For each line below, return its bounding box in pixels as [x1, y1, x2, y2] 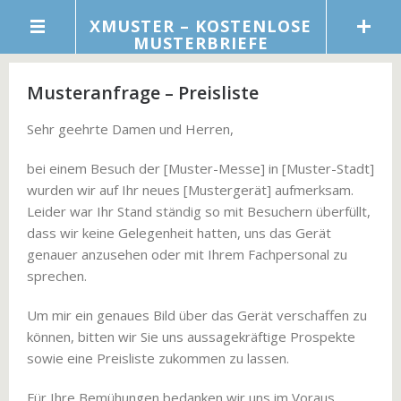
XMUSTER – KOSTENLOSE [90, 15, 311, 37]
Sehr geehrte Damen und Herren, [27, 120, 234, 138]
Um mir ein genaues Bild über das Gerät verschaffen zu [27, 306, 367, 324]
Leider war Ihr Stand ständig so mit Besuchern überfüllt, [27, 202, 371, 220]
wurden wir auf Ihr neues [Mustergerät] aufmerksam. [27, 181, 354, 199]
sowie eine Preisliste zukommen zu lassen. [27, 349, 289, 367]
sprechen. [27, 267, 87, 285]
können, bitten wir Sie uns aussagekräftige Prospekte [27, 328, 355, 346]
